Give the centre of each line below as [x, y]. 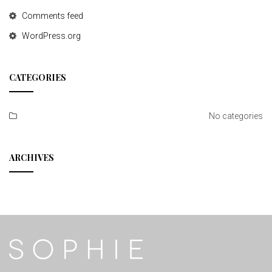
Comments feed [53, 16]
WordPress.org [51, 36]
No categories [236, 116]
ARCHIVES [32, 158]
